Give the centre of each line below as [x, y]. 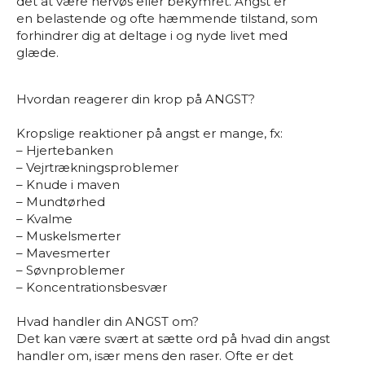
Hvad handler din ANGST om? [108, 321]
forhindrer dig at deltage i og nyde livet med [152, 35]
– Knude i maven [68, 185]
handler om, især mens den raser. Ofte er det [155, 356]
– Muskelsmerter [68, 236]
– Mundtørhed [61, 202]
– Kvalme [44, 219]
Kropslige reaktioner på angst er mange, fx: [150, 133]
